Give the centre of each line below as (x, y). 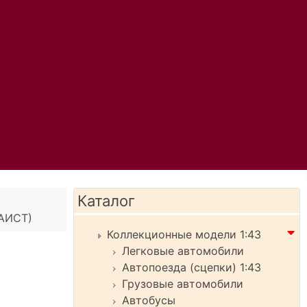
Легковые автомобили (183, 251)
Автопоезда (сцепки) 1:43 (192, 267)
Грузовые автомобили (183, 284)
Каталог (106, 201)
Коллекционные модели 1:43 (184, 234)
